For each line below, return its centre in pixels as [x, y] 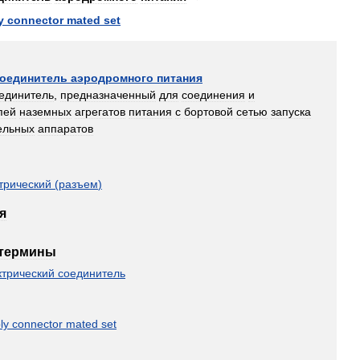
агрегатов [100, 112]
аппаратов [65, 129]
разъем [78, 184]
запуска [291, 112]
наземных [45, 112]
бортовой [209, 112]
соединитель [92, 273]
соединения [213, 95]
